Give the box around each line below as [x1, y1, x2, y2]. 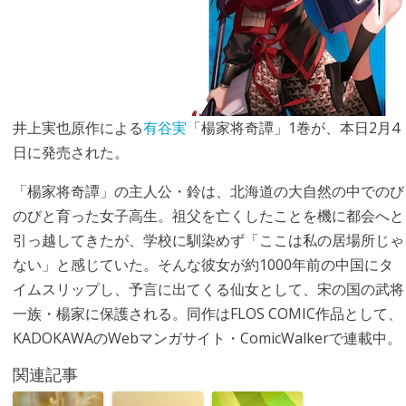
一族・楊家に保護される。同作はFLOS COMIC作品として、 [12, 304, 402, 324]
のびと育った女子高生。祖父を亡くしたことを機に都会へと [12, 206, 404, 226]
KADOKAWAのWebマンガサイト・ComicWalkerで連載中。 [12, 328, 401, 348]
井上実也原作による [12, 118, 143, 138]
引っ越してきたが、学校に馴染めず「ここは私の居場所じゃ [12, 230, 404, 250]
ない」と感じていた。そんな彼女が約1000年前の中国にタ [12, 255, 393, 275]
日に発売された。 [12, 142, 129, 162]
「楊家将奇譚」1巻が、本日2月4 [186, 118, 400, 138]
